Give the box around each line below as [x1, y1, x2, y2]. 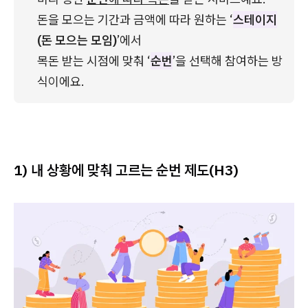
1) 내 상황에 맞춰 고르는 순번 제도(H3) [14, 159, 239, 179]
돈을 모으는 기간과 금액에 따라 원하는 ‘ [37, 11, 233, 27]
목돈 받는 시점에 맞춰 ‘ [37, 52, 151, 69]
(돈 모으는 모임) [37, 32, 117, 48]
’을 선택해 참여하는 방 [173, 52, 283, 69]
